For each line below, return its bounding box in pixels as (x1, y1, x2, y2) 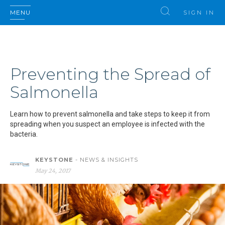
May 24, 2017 (35, 167, 70, 174)
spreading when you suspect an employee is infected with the (10, 120, 205, 128)
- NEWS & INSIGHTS (73, 156, 138, 163)
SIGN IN (183, 9, 215, 16)
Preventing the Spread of (10, 64, 210, 84)
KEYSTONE (35, 156, 73, 163)
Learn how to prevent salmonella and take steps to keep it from (10, 110, 210, 118)
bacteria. (10, 130, 38, 138)
